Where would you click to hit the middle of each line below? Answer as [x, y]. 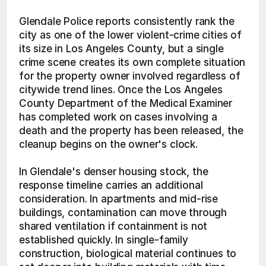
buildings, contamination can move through [123, 213]
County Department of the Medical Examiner [126, 103]
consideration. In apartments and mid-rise [119, 199]
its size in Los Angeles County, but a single [121, 49]
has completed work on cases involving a [118, 117]
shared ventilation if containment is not [113, 226]
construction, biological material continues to [128, 254]
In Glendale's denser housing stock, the [114, 172]
